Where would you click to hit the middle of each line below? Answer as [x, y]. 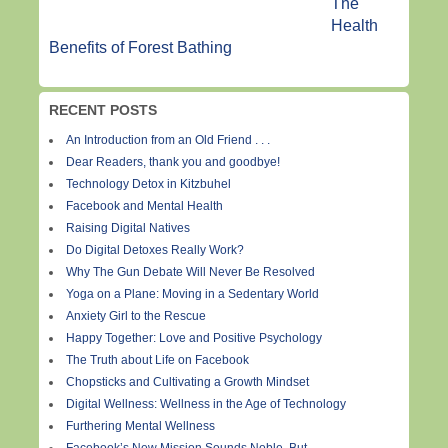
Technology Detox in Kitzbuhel [148, 184]
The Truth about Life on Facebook [157, 360]
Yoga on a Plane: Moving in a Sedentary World [192, 294]
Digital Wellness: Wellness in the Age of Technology [206, 404]
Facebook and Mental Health [144, 206]
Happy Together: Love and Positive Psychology [194, 338]
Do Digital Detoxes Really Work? [155, 250]
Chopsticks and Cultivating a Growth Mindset [187, 382]
